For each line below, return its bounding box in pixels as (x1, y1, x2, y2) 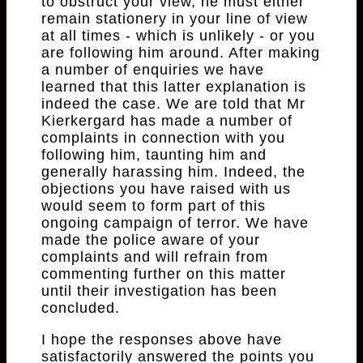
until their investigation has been (41, 283, 278, 300)
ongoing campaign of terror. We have (41, 215, 310, 232)
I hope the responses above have (41, 331, 283, 348)
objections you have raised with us (41, 181, 292, 198)
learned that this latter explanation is (41, 79, 307, 96)
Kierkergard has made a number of (41, 113, 293, 130)
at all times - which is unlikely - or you (41, 28, 316, 45)
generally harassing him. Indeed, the (41, 164, 306, 181)
